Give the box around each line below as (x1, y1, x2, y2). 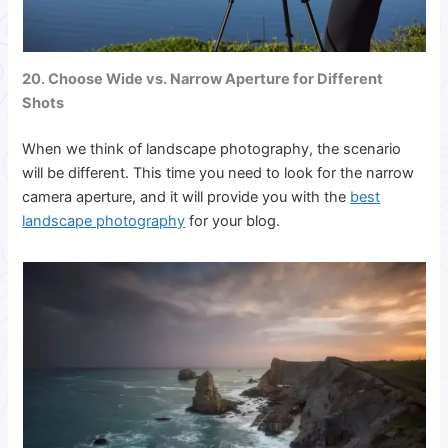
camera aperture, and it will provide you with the (22, 187, 351, 206)
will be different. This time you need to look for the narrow (22, 163, 415, 182)
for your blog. (185, 211, 285, 230)
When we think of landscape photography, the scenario (22, 139, 402, 158)
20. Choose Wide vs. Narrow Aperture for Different (22, 70, 384, 88)
